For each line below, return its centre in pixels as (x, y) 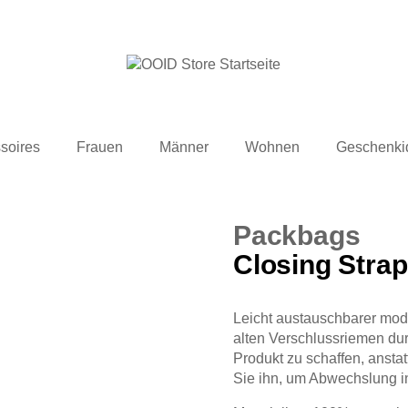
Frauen (100, 147)
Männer (184, 147)
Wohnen (272, 147)
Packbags (297, 235)
